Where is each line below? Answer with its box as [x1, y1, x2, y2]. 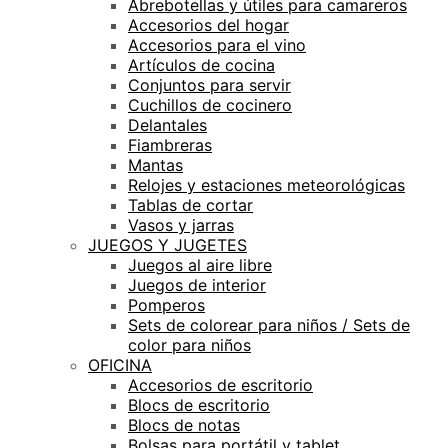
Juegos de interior [128, 274, 266, 295]
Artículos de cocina [128, 54, 275, 75]
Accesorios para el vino [128, 34, 306, 55]
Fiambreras [128, 134, 212, 155]
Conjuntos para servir [128, 74, 291, 95]
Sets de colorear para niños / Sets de [128, 314, 410, 335]
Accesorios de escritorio [128, 374, 313, 395]
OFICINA [88, 354, 152, 375]
